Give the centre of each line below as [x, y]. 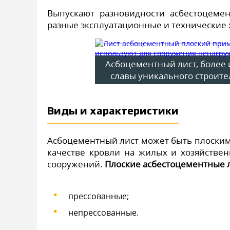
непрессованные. [103, 213]
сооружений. [76, 164]
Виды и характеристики [113, 111]
